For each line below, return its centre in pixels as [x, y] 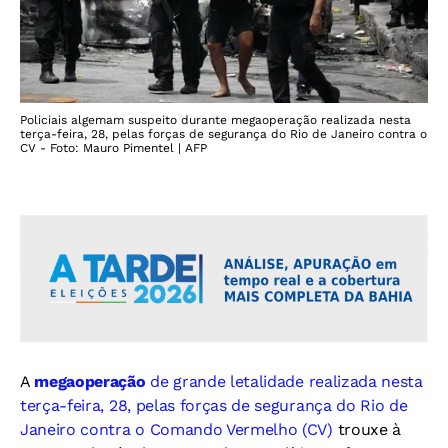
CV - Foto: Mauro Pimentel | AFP [113, 148]
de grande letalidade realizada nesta [284, 381]
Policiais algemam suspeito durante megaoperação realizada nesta [215, 120]
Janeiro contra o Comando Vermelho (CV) [176, 429]
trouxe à [366, 429]
